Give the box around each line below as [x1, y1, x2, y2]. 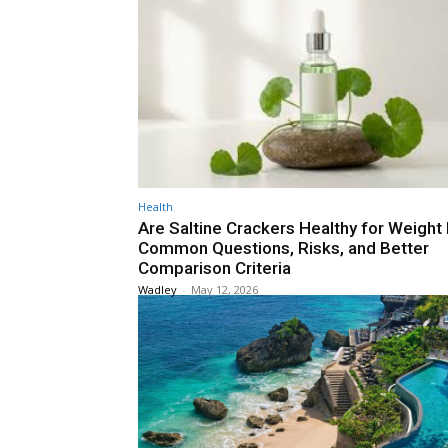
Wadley [138, 282, 177, 298]
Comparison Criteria [138, 258, 291, 279]
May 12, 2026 [191, 282, 258, 298]
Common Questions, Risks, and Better [138, 238, 429, 259]
